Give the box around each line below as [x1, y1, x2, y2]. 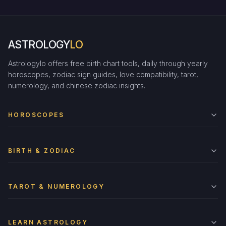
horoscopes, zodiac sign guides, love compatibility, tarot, [8, 70, 198, 79]
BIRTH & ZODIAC [8, 147, 76, 154]
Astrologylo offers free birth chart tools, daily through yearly [8, 59, 208, 68]
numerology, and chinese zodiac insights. [8, 81, 145, 90]
